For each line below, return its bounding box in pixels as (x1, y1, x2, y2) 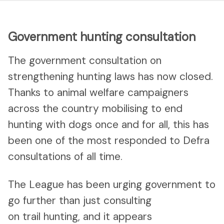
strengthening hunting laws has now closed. (8, 69, 213, 84)
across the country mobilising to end (8, 101, 182, 116)
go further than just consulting (8, 193, 151, 208)
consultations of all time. (8, 149, 125, 164)
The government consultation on (8, 53, 161, 68)
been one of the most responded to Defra (8, 133, 209, 148)
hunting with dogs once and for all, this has (8, 117, 209, 132)
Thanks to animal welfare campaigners (8, 85, 188, 100)
